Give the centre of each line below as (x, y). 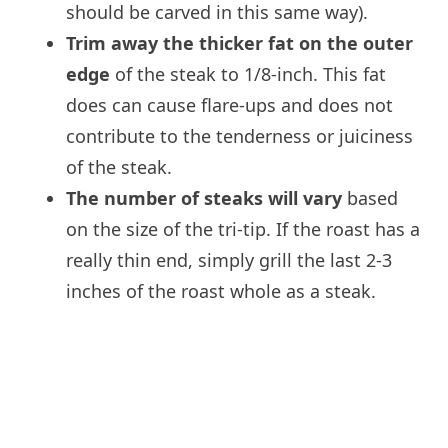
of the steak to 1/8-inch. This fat (248, 74)
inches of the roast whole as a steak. (221, 291)
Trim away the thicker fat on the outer (240, 43)
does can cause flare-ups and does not (230, 105)
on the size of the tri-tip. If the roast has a (243, 229)
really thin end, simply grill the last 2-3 (229, 260)
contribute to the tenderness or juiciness (240, 136)
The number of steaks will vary (204, 198)
